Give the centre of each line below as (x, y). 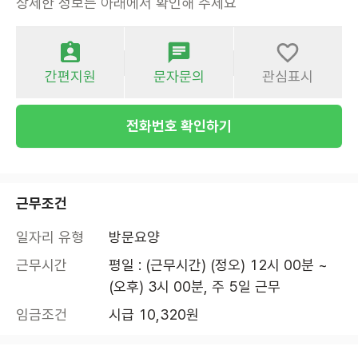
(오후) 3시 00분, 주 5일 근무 (195, 287)
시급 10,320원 (154, 315)
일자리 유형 (50, 237)
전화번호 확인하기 (179, 126)
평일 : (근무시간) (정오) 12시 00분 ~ (218, 265)
